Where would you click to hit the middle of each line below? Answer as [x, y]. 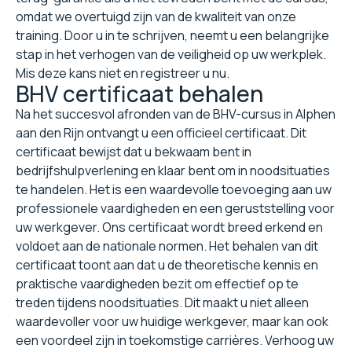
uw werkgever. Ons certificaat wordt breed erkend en [169, 227]
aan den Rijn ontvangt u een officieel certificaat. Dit [161, 133]
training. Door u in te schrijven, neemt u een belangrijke [172, 36]
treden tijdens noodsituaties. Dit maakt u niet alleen [162, 303]
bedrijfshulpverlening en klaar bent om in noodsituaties [173, 171]
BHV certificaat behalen [139, 94]
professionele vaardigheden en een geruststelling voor [175, 209]
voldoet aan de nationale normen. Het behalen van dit [167, 246]
